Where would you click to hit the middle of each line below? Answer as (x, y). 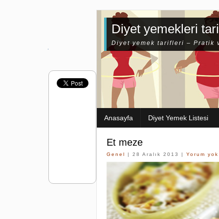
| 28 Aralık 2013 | (156, 154)
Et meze (125, 142)
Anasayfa (119, 118)
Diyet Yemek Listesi (178, 118)
